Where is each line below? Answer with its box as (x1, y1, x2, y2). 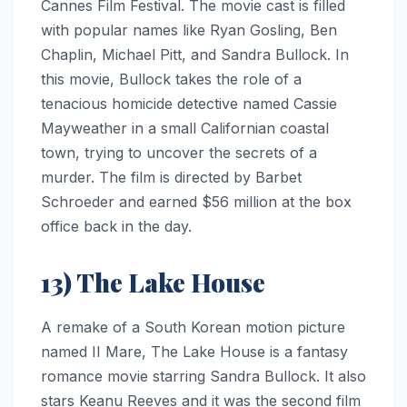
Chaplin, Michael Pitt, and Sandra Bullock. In (41, 45, 349, 65)
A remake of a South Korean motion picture (41, 318, 345, 337)
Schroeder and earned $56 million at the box (41, 193, 352, 212)
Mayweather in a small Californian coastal (41, 119, 329, 138)
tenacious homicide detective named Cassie (41, 94, 337, 114)
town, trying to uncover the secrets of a (41, 144, 317, 163)
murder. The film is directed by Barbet (41, 168, 302, 187)
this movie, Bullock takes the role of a (41, 70, 302, 89)
